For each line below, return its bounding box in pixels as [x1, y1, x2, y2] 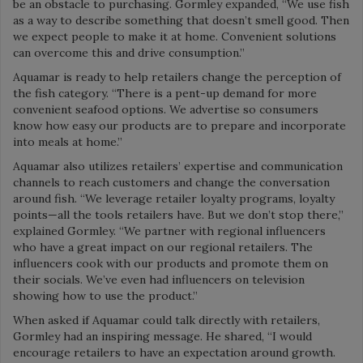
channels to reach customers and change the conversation [13, 174, 330, 190]
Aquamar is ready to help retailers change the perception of [13, 69, 341, 84]
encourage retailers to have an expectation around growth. [13, 344, 335, 360]
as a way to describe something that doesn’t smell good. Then [13, 12, 349, 28]
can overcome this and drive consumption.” [13, 45, 245, 60]
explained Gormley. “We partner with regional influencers [13, 223, 326, 238]
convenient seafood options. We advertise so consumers [13, 101, 318, 117]
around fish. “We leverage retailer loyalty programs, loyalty [13, 190, 335, 206]
